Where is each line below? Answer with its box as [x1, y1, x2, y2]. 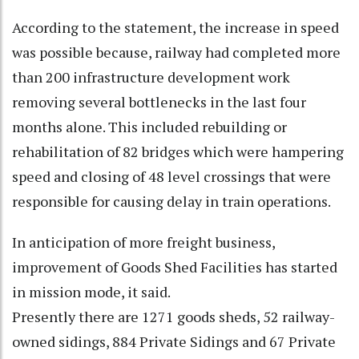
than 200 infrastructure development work [12, 67, 290, 87]
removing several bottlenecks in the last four [12, 91, 306, 111]
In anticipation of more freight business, [12, 232, 275, 252]
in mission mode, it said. [12, 281, 171, 301]
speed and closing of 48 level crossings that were [12, 166, 331, 186]
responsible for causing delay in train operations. [12, 191, 331, 211]
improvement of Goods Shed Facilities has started [12, 256, 337, 276]
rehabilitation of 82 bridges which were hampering [12, 141, 344, 161]
